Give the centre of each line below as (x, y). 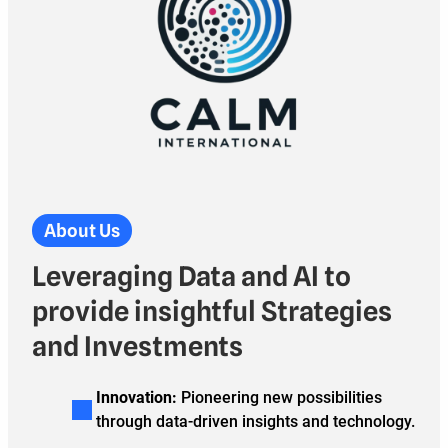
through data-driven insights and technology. (255, 421)
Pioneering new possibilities (279, 397)
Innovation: (136, 397)
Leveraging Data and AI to (191, 275)
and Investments (137, 345)
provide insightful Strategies (212, 310)
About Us (82, 230)
